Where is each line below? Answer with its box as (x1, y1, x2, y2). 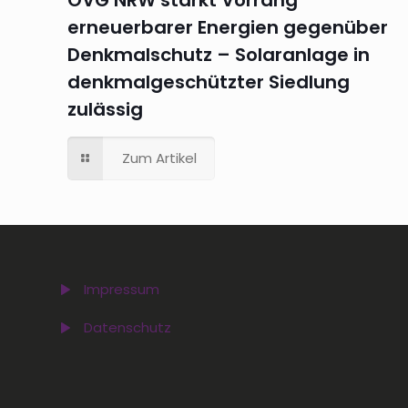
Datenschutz (84, 317, 171, 337)
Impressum (84, 279, 159, 299)
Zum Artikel (122, 148, 197, 168)
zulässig (67, 96, 143, 122)
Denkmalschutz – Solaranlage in (67, 41, 370, 67)
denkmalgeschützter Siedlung (67, 68, 350, 95)
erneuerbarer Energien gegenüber (67, 14, 388, 40)
